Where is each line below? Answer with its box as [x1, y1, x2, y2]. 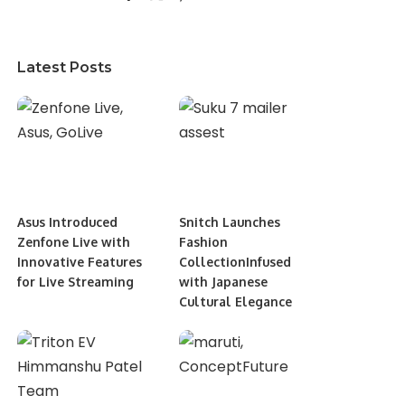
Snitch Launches [178, 213, 280, 230]
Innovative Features [17, 253, 143, 269]
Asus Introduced [17, 213, 118, 230]
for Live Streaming [17, 273, 135, 289]
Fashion [178, 233, 228, 250]
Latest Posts [17, 59, 113, 76]
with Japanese [178, 273, 268, 289]
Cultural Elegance [178, 293, 292, 309]
